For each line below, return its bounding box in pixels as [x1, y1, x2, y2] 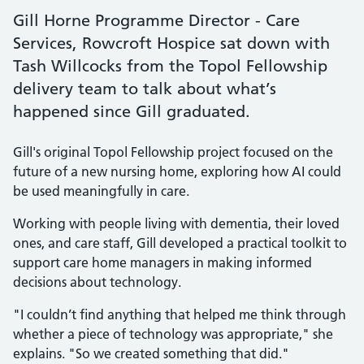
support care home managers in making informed [13, 254, 312, 271]
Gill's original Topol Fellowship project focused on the [13, 144, 333, 160]
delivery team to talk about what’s [13, 79, 276, 98]
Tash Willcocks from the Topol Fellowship [13, 56, 327, 76]
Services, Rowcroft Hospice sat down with [13, 33, 330, 53]
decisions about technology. [13, 274, 181, 290]
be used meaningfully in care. [13, 183, 189, 199]
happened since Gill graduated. [13, 102, 250, 121]
